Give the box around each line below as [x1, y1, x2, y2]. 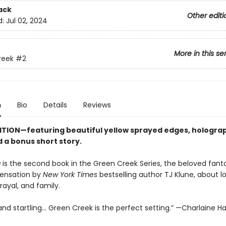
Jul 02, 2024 [6, 16, 47, 26]
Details [43, 100, 67, 110]
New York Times [42, 169, 97, 180]
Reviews [83, 100, 111, 110]
